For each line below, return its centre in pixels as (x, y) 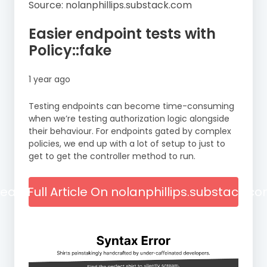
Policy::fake (70, 50)
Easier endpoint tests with (122, 33)
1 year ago (49, 79)
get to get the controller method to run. (112, 156)
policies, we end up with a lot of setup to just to (127, 143)
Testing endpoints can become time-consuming (131, 106)
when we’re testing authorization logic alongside (129, 118)
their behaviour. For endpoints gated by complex (130, 131)
